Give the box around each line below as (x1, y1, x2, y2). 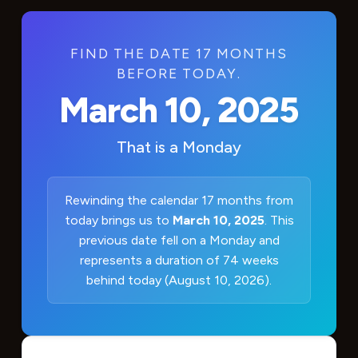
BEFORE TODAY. (117, 64, 241, 82)
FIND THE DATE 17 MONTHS (70, 44, 288, 62)
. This (264, 212, 294, 228)
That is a (117, 137, 182, 157)
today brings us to (64, 212, 173, 228)
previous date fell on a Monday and (78, 232, 280, 248)
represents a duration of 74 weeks (79, 252, 279, 268)
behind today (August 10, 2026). (86, 272, 272, 288)
